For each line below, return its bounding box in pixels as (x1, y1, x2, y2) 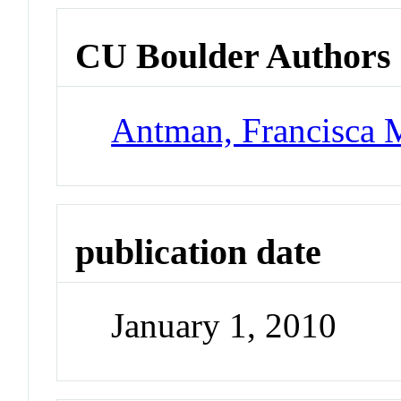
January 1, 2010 (111, 306, 337, 346)
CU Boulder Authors (75, 36, 392, 77)
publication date (75, 231, 322, 272)
